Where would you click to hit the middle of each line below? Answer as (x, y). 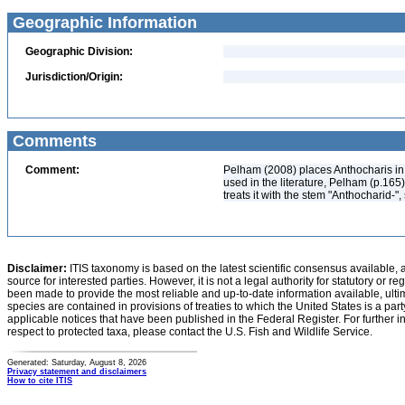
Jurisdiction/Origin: (74, 77)
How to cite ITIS (40, 381)
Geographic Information (103, 23)
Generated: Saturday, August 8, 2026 (77, 363)
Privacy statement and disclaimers (77, 372)
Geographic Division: (79, 52)
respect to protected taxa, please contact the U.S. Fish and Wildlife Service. (190, 332)
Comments (52, 141)
